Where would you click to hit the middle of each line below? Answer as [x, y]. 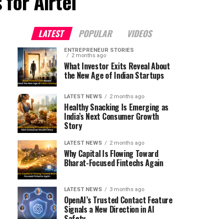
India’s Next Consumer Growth [112, 116]
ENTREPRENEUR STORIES [99, 50]
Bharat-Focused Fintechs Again [114, 163]
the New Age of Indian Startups [114, 75]
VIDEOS [140, 33]
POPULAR [96, 33]
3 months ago [127, 189]
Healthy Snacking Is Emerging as [117, 107]
